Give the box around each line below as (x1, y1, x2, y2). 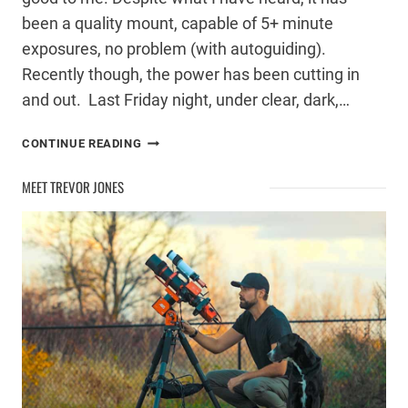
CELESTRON (140, 185, 212, 199)
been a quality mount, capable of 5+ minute (22, 14, 333, 34)
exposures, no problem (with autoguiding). (22, 39, 330, 59)
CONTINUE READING (22, 137, 142, 151)
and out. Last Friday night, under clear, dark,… (22, 90, 350, 110)
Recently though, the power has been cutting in (22, 65, 360, 85)
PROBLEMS (140, 130, 206, 145)
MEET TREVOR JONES (22, 177, 124, 198)
